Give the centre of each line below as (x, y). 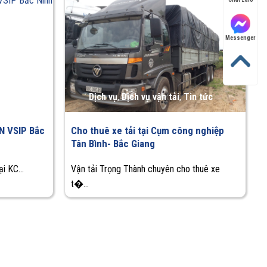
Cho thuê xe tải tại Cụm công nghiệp (148, 131)
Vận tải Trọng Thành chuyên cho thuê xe (146, 169)
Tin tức (198, 97)
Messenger (240, 38)
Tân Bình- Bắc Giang (113, 144)
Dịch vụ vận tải (151, 97)
